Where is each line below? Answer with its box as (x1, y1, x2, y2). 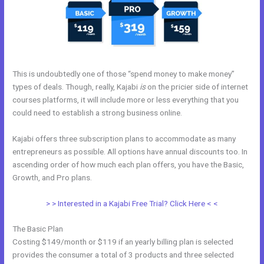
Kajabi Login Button (94, 172, 162, 182)
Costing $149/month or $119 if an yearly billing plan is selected (12, 237, 234, 247)
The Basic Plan (12, 224, 64, 234)
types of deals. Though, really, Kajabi (12, 81, 140, 91)
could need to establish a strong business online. (12, 107, 183, 117)
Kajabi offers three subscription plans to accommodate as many (12, 133, 236, 143)
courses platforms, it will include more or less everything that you (12, 94, 239, 104)
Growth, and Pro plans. (12, 172, 94, 182)
